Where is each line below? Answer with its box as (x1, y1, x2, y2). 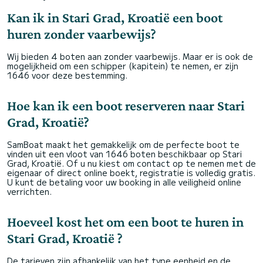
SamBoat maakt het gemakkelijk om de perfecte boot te (7, 139, 240, 151)
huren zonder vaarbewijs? (7, 26, 156, 42)
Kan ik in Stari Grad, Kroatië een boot (7, 9, 222, 26)
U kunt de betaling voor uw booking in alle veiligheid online (7, 176, 241, 188)
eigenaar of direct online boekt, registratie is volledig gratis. (7, 167, 255, 179)
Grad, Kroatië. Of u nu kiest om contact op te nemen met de (7, 157, 256, 170)
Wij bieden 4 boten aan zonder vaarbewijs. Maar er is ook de (7, 50, 253, 63)
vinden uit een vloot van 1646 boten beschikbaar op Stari (7, 148, 242, 160)
